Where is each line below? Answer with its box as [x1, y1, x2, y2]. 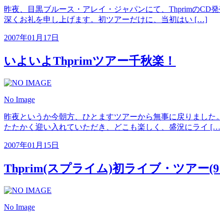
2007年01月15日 [4, 141, 59, 150]
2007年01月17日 [4, 33, 59, 42]
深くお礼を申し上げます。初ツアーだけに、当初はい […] [4, 15, 207, 24]
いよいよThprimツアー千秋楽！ [4, 55, 176, 68]
